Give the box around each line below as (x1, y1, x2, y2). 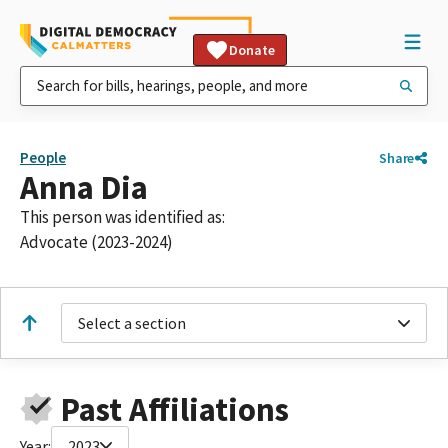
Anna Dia (20, 167, 148, 208)
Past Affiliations (60, 388, 289, 430)
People (20, 148, 66, 167)
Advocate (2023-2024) (20, 231, 173, 253)
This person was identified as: (20, 206, 225, 228)
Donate (229, 41, 275, 59)
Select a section (78, 313, 186, 333)
